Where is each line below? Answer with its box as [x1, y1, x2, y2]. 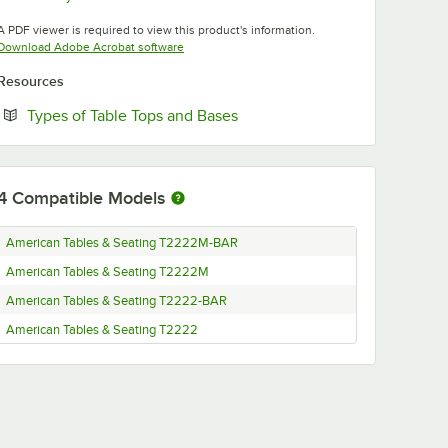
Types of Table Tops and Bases [27, 106, 238, 124]
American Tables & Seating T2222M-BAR [6, 235, 238, 250]
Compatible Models [12, 187, 165, 208]
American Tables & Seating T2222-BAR [6, 293, 227, 308]
